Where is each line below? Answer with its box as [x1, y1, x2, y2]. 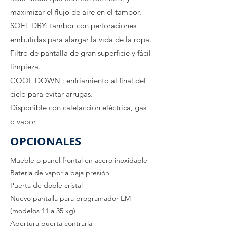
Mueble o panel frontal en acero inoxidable [10, 156, 147, 165]
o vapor [10, 117, 36, 126]
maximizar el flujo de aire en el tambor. [10, 7, 141, 17]
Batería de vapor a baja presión [10, 168, 109, 177]
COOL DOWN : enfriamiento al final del [10, 75, 146, 85]
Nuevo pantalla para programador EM [10, 194, 131, 203]
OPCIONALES [10, 133, 81, 149]
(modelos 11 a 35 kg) [10, 206, 75, 215]
